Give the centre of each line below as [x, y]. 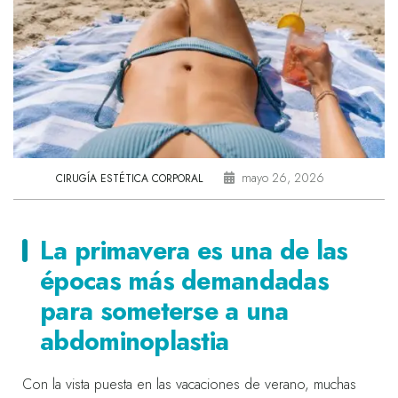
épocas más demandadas [185, 280]
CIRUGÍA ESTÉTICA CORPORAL [129, 178]
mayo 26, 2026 [283, 177]
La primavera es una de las [194, 250]
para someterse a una [164, 310]
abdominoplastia [135, 341]
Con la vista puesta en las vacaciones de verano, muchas [189, 384]
